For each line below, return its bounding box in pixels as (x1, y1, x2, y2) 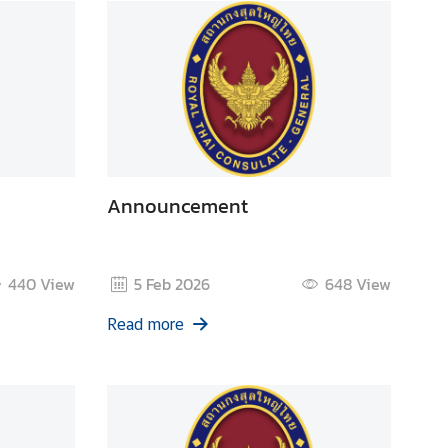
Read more (107, 314, 185, 334)
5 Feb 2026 (133, 271, 210, 296)
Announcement (107, 190, 249, 221)
